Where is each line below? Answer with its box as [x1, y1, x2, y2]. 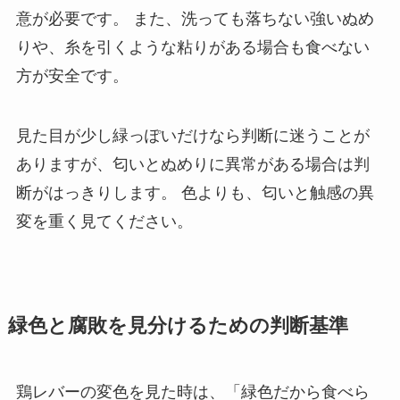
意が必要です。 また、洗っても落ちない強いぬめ [15, 9, 374, 28]
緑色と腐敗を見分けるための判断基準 [7, 315, 348, 337]
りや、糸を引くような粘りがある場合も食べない [15, 37, 370, 56]
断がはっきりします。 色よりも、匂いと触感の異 [15, 184, 374, 203]
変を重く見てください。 [15, 212, 193, 231]
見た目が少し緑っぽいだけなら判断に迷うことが [15, 127, 370, 146]
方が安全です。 [15, 66, 129, 85]
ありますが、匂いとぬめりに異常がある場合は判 [15, 155, 370, 174]
